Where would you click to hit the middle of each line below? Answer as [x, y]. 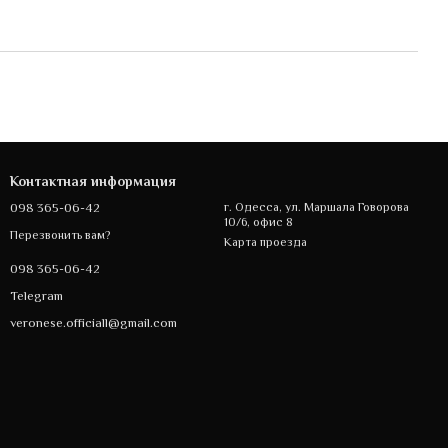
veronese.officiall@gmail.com [93, 322]
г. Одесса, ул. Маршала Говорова [316, 207]
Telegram [36, 295]
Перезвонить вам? [60, 234]
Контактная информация [93, 181]
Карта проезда [265, 242]
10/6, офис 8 [258, 222]
